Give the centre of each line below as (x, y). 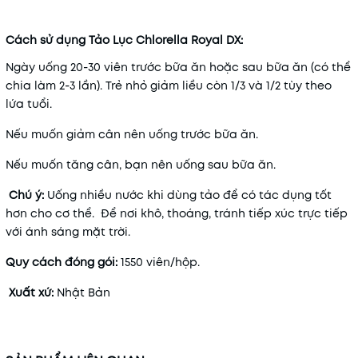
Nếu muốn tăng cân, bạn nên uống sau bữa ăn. (142, 164)
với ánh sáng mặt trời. (68, 231)
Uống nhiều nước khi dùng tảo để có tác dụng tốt (189, 195)
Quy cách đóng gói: (63, 262)
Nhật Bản (84, 292)
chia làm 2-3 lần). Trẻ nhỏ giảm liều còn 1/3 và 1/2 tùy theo (169, 85)
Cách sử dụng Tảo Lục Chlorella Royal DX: (124, 40)
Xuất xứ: (33, 292)
